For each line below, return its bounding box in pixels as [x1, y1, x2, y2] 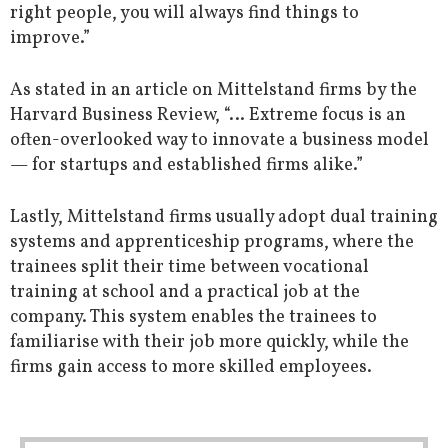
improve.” [10, 26, 90, 52]
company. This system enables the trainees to [10, 305, 377, 331]
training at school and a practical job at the [10, 280, 360, 306]
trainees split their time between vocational [10, 255, 369, 281]
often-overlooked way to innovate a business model [10, 128, 429, 154]
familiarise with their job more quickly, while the [10, 330, 409, 356]
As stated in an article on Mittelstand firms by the [10, 78, 417, 104]
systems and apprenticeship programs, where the [10, 230, 414, 256]
